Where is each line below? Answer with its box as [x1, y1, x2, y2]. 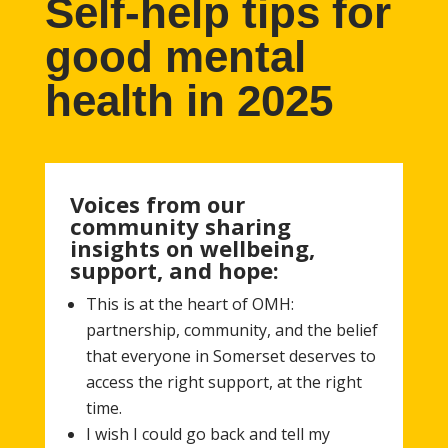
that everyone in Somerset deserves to [85, 344, 376, 367]
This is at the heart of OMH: [85, 292, 294, 315]
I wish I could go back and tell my [85, 422, 330, 445]
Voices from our [69, 188, 245, 219]
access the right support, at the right [85, 370, 362, 393]
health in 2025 [44, 75, 345, 125]
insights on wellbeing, [69, 232, 315, 263]
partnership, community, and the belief [85, 318, 378, 341]
